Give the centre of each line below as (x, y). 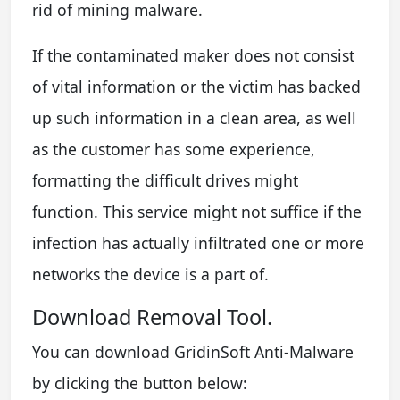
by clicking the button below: (140, 383)
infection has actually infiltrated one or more (198, 242)
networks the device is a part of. (150, 274)
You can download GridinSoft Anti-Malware (193, 351)
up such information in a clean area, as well (194, 117)
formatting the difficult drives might (165, 180)
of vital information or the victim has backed (196, 86)
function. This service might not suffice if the (197, 211)
